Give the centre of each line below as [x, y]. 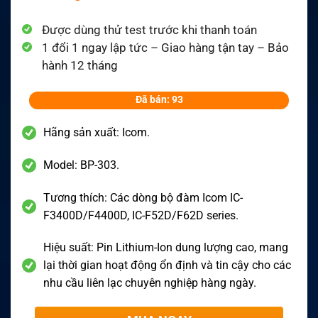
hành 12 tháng [80, 65]
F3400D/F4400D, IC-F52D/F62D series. [141, 215]
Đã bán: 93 [159, 99]
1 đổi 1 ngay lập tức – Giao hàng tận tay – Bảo [165, 47]
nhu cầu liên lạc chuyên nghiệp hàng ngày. [150, 283]
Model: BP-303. [81, 165]
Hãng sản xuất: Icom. [97, 132]
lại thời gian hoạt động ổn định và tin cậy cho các [167, 265]
